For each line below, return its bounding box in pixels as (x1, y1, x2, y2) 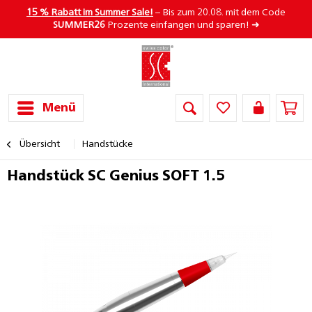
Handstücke (81, 139, 133, 149)
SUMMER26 (52, 20, 105, 30)
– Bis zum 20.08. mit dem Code (153, 8, 286, 17)
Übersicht (19, 139, 60, 149)
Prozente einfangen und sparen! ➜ (104, 20, 260, 30)
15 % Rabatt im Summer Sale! (26, 8, 153, 17)
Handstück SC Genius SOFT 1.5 (7, 169, 225, 184)
